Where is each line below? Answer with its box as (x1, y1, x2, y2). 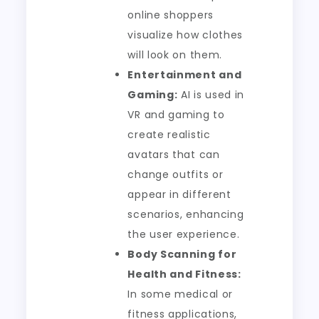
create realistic (127, 127, 211, 142)
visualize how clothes (127, 28, 244, 42)
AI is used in (177, 88, 245, 102)
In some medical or (127, 287, 234, 301)
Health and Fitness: (127, 267, 241, 281)
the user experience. (127, 227, 240, 241)
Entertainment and (127, 68, 242, 82)
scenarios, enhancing (127, 207, 244, 221)
